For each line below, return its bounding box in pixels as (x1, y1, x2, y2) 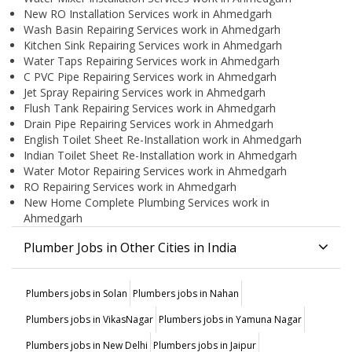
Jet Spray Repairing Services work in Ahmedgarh (24, 85, 266, 101)
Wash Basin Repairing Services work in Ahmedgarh (24, 22, 280, 38)
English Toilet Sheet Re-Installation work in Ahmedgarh (24, 132, 302, 148)
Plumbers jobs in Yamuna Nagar (159, 313, 302, 327)
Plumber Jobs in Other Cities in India (24, 239, 236, 257)
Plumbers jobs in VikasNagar (26, 313, 153, 327)
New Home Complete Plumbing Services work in (24, 195, 269, 211)
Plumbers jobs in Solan (26, 287, 127, 301)
